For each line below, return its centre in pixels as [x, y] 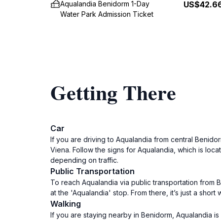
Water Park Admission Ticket [107, 14]
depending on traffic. [84, 160]
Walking [66, 204]
